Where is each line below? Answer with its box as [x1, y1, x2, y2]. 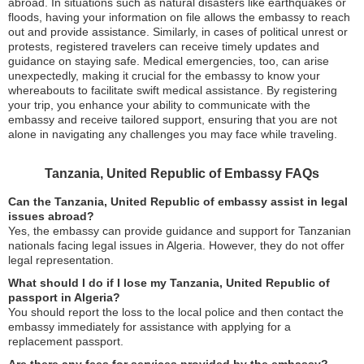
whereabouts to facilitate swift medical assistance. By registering [8, 84, 337, 97]
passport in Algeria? [8, 291, 120, 305]
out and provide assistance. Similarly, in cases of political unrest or [8, 25, 348, 39]
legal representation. [8, 253, 114, 267]
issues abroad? [8, 210, 94, 223]
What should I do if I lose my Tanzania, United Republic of [8, 276, 330, 290]
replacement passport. [8, 335, 123, 349]
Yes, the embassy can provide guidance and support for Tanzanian [8, 224, 351, 238]
